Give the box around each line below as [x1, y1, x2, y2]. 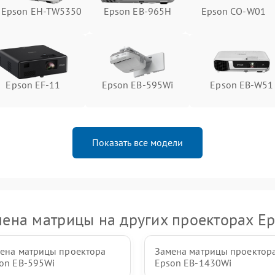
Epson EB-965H [103, 5, 172, 17]
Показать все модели [92, 136, 183, 149]
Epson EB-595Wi [101, 79, 174, 91]
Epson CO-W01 [201, 5, 266, 17]
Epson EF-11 [6, 79, 61, 91]
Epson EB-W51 [210, 79, 274, 91]
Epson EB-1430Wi [154, 257, 232, 269]
